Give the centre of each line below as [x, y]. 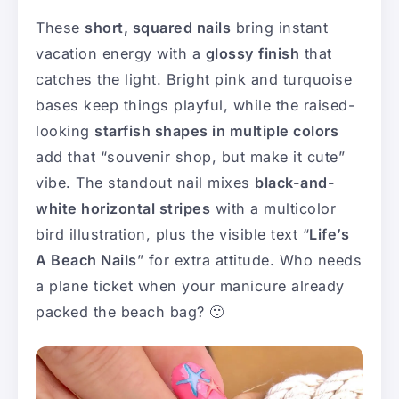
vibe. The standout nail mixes [145, 183]
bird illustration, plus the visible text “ [172, 235]
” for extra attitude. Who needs [249, 261]
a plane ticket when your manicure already [190, 286]
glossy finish [252, 54]
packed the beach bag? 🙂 [130, 312]
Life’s [329, 235]
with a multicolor [273, 209]
